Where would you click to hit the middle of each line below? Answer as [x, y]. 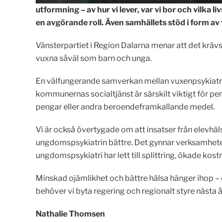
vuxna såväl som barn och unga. [94, 58]
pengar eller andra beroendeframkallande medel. [125, 107]
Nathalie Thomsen [70, 214]
